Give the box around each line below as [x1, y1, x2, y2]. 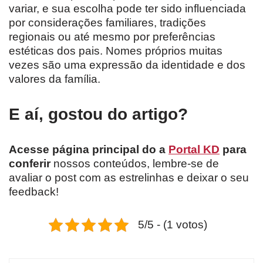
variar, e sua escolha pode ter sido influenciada [9, 2, 246, 15]
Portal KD [168, 143, 220, 156]
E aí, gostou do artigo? [9, 105, 188, 124]
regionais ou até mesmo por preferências [9, 31, 215, 43]
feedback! [9, 186, 59, 198]
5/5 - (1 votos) [138, 218, 207, 231]
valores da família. [9, 73, 100, 86]
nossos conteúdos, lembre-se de [50, 157, 219, 170]
